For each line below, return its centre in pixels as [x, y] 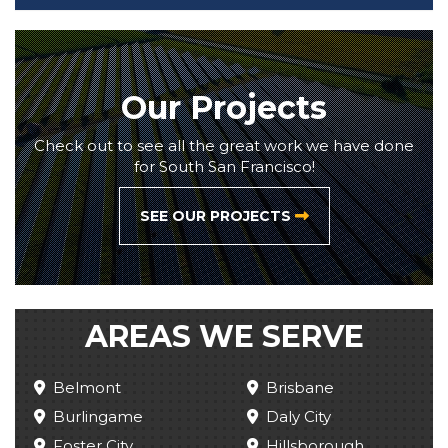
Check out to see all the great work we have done [224, 145]
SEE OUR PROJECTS [217, 215]
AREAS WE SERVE [224, 336]
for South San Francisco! [224, 166]
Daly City [298, 416]
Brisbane [300, 387]
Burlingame [98, 416]
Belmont [87, 387]
